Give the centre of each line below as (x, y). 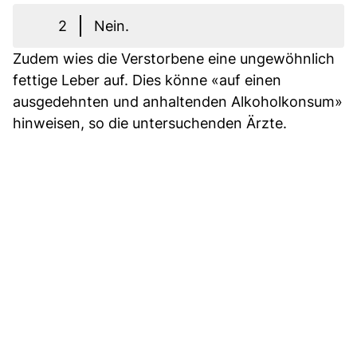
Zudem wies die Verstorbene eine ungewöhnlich (174, 59)
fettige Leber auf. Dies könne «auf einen (147, 80)
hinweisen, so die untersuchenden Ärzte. (150, 124)
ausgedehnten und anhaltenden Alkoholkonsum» (178, 102)
